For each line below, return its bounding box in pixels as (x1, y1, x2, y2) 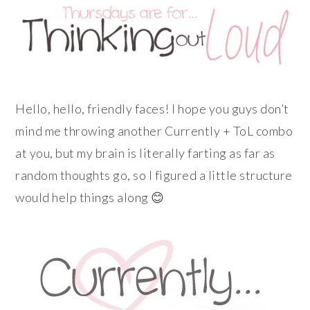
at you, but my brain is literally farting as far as (15, 145, 275, 161)
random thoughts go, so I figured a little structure (15, 167, 293, 183)
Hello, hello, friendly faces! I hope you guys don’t (15, 100, 289, 116)
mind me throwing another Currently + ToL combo (15, 122, 293, 138)
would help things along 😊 (15, 189, 165, 205)
